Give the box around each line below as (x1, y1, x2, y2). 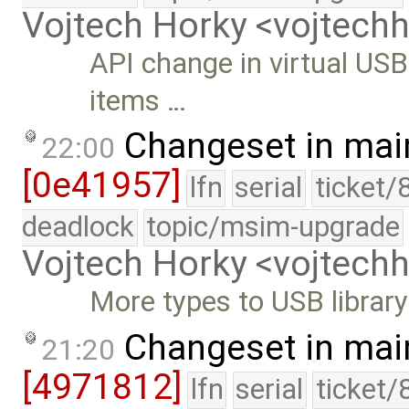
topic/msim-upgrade (146, 210, 401, 245)
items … (89, 83, 187, 118)
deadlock (22, 210, 134, 245)
